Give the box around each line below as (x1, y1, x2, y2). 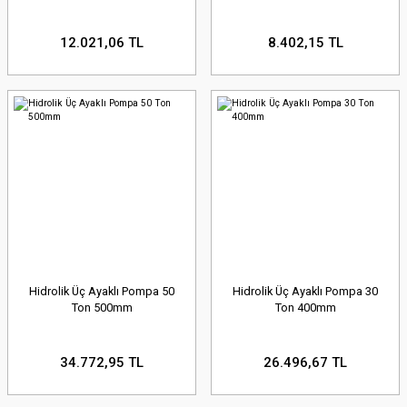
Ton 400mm (274, 300, 336, 314)
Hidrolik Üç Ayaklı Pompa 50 (29, 283, 174, 298)
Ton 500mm (71, 300, 133, 314)
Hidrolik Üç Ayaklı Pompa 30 (233, 283, 378, 298)
